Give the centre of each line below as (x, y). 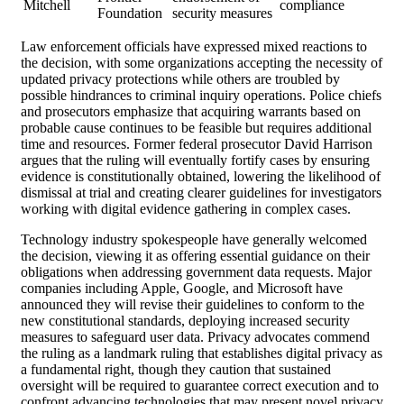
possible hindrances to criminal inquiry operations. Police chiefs (201, 96)
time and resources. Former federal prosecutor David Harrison (197, 144)
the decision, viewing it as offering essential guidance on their (195, 256)
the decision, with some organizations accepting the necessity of (202, 63)
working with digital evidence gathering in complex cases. (186, 209)
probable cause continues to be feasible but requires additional (196, 128)
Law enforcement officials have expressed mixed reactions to (194, 47)
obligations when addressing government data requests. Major (196, 272)
